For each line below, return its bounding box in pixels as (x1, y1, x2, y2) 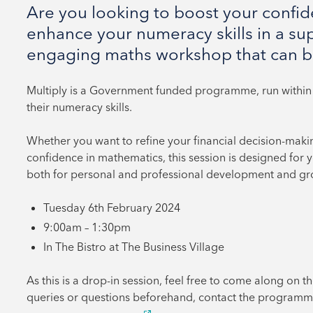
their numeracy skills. (27, 100, 132, 115)
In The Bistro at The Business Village (43, 240, 224, 254)
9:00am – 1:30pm (43, 220, 131, 235)
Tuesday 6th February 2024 (43, 201, 180, 215)
